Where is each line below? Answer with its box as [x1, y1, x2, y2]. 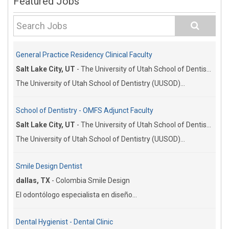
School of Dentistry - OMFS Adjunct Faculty [16, 106, 153, 114]
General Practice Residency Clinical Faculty [16, 51, 152, 59]
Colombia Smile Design [56, 176, 130, 185]
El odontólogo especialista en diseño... [16, 191, 137, 199]
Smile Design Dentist [16, 162, 82, 170]
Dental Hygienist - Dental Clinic [16, 218, 113, 226]
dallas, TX [16, 176, 50, 185]
